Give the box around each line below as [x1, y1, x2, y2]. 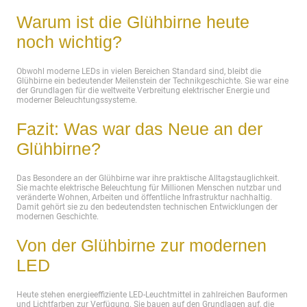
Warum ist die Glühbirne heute [16, 12, 249, 32]
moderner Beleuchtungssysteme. [16, 95, 137, 105]
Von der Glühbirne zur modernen [16, 235, 267, 255]
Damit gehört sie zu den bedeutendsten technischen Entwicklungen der [16, 201, 278, 212]
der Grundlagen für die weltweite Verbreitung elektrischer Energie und [16, 85, 270, 95]
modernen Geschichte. [16, 211, 99, 221]
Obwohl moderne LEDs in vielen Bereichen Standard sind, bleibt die [16, 66, 261, 76]
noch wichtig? [16, 32, 122, 51]
